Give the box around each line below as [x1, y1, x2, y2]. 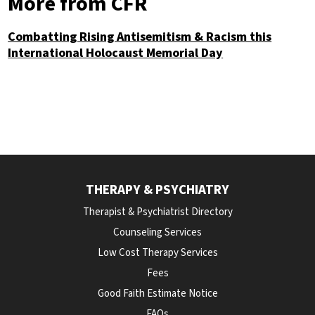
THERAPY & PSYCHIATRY [86, 181, 229, 200]
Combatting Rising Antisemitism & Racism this [8, 28, 272, 46]
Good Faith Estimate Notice [97, 286, 218, 301]
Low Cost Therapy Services [97, 245, 218, 260]
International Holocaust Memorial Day [8, 44, 224, 62]
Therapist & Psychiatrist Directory [82, 205, 233, 219]
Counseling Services [113, 225, 202, 240]
